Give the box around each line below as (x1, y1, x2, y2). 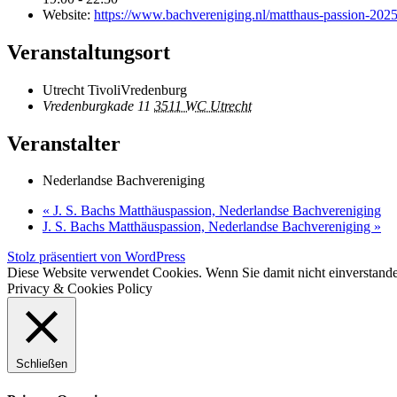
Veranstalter (7, 131, 121, 155)
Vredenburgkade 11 (43, 97, 151, 113)
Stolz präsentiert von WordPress (7, 249, 185, 265)
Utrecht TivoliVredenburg (43, 82, 187, 97)
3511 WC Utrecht (154, 97, 252, 113)
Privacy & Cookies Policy (7, 281, 152, 297)
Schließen (16, 357, 67, 371)
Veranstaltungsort (7, 40, 170, 64)
